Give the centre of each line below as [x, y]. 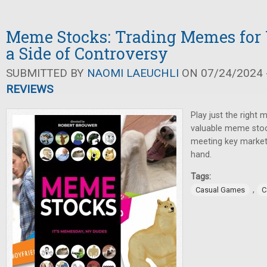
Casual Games [220, 190]
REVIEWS [30, 89]
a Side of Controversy [87, 53]
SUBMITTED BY [46, 73]
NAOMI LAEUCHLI [133, 73]
